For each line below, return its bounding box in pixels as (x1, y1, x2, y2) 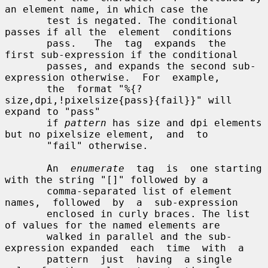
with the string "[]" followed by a (5, 173, 208, 185)
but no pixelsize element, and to (5, 128, 208, 140)
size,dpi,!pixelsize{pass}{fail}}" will (5, 94, 232, 106)
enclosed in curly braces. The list (5, 208, 47, 220)
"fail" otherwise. (5, 139, 47, 151)
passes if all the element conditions (5, 26, 232, 38)
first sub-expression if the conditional (5, 48, 238, 60)
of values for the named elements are (5, 219, 220, 231)
